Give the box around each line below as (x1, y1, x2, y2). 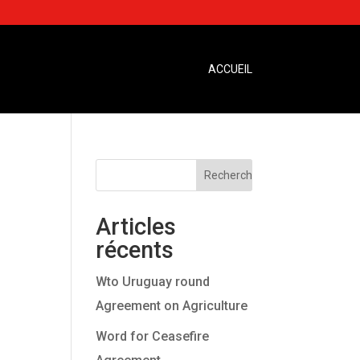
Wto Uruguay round (96, 274, 211, 289)
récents (96, 236, 174, 264)
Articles (96, 213, 177, 240)
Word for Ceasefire (96, 329, 210, 344)
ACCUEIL (207, 63, 252, 76)
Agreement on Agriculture (96, 298, 248, 313)
